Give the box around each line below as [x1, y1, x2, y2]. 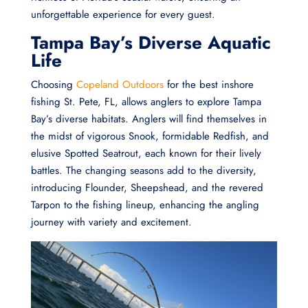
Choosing [30, 76, 76, 92]
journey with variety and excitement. [30, 214, 192, 230]
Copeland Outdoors [76, 76, 164, 92]
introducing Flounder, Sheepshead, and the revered [30, 179, 263, 195]
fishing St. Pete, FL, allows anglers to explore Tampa [30, 93, 261, 109]
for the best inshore [163, 76, 254, 92]
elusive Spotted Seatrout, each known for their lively [30, 145, 261, 161]
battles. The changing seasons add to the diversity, [30, 162, 256, 178]
